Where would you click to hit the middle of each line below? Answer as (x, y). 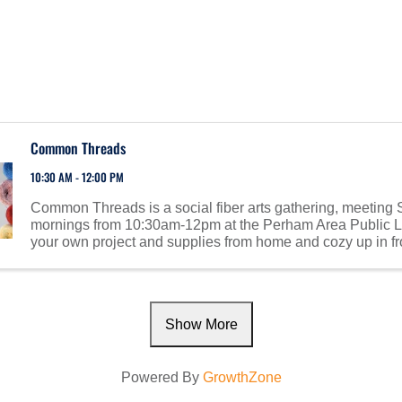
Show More (201, 325)
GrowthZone (242, 378)
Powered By (162, 378)
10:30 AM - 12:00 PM (78, 177)
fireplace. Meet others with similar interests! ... (175, 258)
